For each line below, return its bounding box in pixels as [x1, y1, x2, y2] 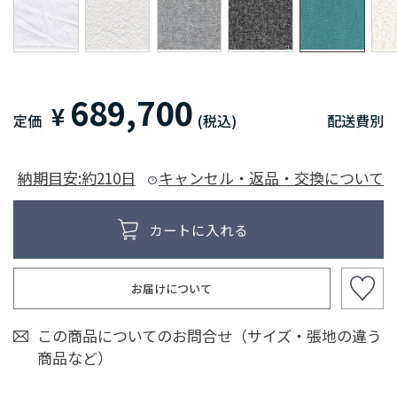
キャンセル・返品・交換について [159, 166, 385, 189]
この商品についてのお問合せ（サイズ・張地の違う [37, 324, 383, 347]
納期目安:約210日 [17, 166, 136, 189]
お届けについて [131, 279, 213, 297]
